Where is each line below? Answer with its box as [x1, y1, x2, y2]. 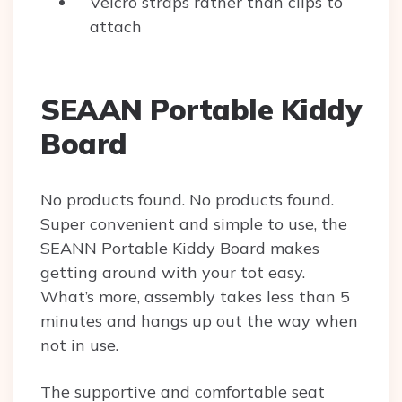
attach [90, 16, 146, 38]
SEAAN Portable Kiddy [40, 92, 361, 128]
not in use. [40, 335, 123, 356]
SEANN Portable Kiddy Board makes [40, 238, 319, 259]
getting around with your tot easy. [40, 262, 305, 284]
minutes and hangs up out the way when [40, 310, 358, 332]
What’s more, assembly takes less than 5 [40, 286, 350, 308]
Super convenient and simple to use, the [40, 214, 347, 235]
